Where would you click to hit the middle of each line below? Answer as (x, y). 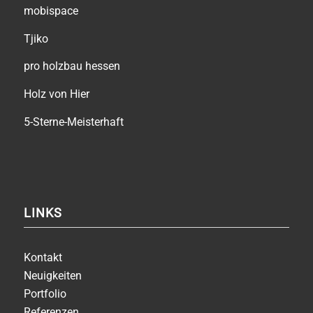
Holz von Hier (56, 94)
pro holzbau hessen (72, 66)
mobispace (51, 11)
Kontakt (43, 258)
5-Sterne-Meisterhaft (73, 122)
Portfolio (45, 294)
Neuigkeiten (52, 276)
